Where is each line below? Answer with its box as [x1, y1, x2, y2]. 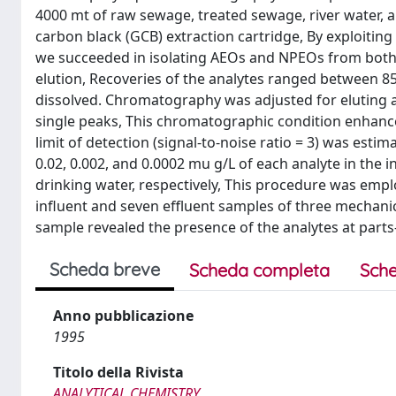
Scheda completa [189, 259, 330, 281]
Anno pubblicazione [53, 306, 194, 325]
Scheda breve [49, 258, 160, 280]
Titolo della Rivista [53, 362, 184, 382]
